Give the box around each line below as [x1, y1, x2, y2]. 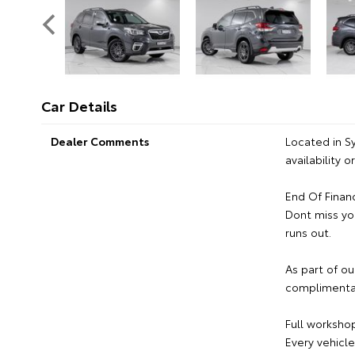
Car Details [41, 95, 117, 116]
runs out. [284, 224, 331, 241]
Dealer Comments [51, 133, 149, 150]
